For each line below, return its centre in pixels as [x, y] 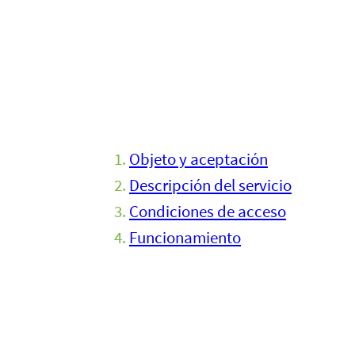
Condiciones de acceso [208, 211]
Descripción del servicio [210, 185]
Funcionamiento [185, 237]
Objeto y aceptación [198, 158]
